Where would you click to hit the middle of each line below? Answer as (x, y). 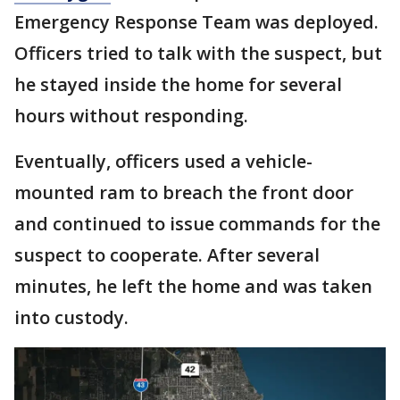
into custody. (71, 318)
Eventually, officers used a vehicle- (163, 162)
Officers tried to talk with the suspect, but (198, 54)
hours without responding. (131, 116)
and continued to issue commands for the (197, 224)
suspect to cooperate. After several (167, 255)
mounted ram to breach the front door (184, 193)
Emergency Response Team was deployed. (196, 22)
